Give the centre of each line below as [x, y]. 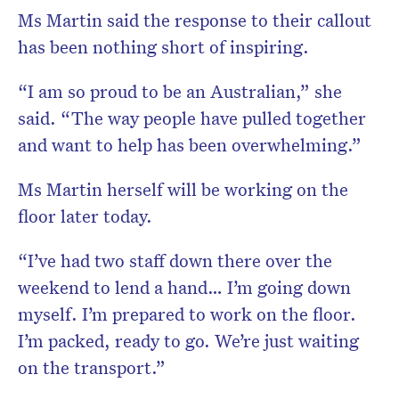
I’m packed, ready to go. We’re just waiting [188, 340]
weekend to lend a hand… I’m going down [184, 286]
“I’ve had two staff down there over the [175, 260]
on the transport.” [92, 366]
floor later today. [85, 215]
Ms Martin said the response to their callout [195, 19]
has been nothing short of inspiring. [163, 46]
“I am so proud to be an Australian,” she [180, 90]
